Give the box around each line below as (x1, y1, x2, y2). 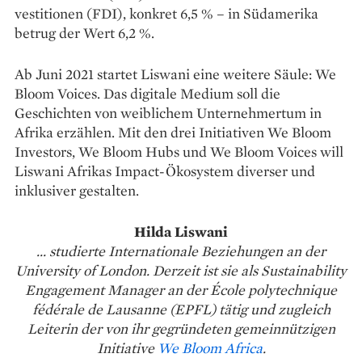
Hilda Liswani (134, 221, 228, 241)
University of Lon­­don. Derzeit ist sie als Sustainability (15, 260, 347, 280)
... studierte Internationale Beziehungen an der (36, 241, 326, 260)
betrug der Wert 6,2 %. (15, 23, 154, 42)
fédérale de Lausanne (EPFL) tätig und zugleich (32, 299, 330, 318)
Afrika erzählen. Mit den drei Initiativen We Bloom (15, 122, 331, 141)
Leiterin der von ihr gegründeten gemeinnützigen (27, 318, 335, 338)
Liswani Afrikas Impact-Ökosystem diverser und (15, 161, 315, 180)
